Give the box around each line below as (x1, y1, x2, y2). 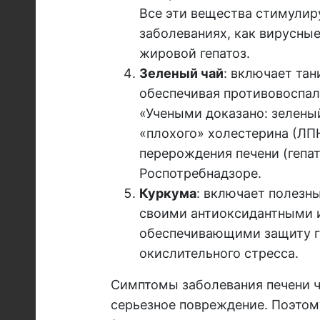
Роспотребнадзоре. (139, 166, 261, 181)
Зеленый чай (139, 66, 224, 81)
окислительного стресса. (139, 246, 299, 261)
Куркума (139, 186, 196, 201)
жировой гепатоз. (139, 46, 250, 61)
